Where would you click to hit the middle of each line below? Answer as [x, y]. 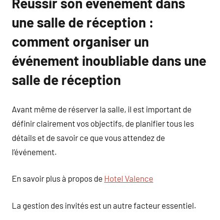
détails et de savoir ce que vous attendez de [88, 137]
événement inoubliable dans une [109, 60]
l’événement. [34, 151]
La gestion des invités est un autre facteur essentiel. [104, 205]
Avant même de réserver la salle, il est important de [102, 109]
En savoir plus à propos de [58, 178]
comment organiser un [80, 41]
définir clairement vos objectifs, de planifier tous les [103, 123]
